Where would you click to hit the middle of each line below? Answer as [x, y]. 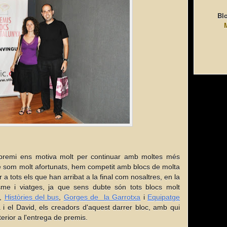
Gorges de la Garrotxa [102, 197]
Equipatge [164, 197]
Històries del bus [32, 197]
